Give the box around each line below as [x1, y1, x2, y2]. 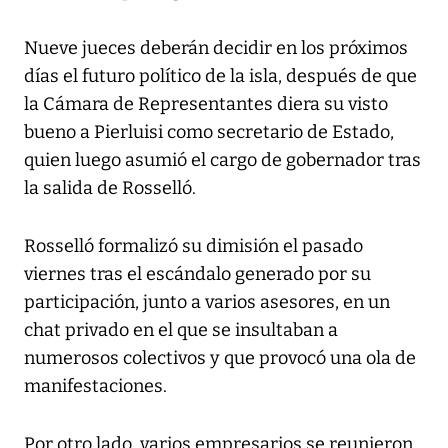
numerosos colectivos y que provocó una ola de [24, 347, 416, 370]
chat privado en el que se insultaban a [24, 319, 338, 342]
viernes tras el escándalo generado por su [24, 263, 371, 286]
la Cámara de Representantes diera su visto [24, 93, 388, 116]
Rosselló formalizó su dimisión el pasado [24, 235, 363, 258]
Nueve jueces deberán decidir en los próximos [24, 37, 408, 60]
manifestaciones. [24, 375, 167, 398]
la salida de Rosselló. [24, 177, 196, 200]
